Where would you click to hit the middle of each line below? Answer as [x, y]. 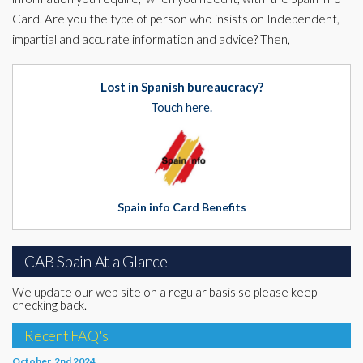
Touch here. [181, 107]
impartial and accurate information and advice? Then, [151, 39]
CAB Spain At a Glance [96, 261]
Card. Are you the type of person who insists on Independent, [176, 19]
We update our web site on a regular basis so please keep [164, 292]
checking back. [49, 305]
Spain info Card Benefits [181, 207]
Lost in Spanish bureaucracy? [181, 87]
